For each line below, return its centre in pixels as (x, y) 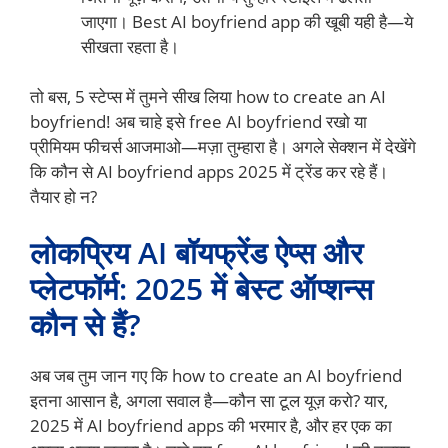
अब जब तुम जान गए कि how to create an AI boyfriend (216, 375)
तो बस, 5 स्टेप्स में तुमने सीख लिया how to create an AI (208, 97)
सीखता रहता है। (130, 46)
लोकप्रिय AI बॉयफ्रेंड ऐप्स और (196, 252)
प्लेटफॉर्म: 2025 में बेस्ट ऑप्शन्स (201, 288)
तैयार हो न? (63, 197)
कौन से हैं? (85, 324)
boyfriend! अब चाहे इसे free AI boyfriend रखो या (198, 122)
